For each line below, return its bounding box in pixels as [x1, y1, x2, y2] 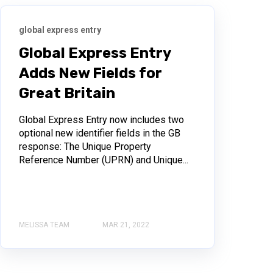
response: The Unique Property [18, 140, 151, 152]
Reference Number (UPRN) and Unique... [18, 154, 188, 166]
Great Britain [18, 84, 115, 102]
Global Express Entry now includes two [18, 113, 184, 126]
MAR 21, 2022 [102, 220, 149, 229]
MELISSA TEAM [18, 220, 69, 229]
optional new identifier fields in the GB [18, 127, 180, 139]
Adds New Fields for [18, 64, 162, 82]
